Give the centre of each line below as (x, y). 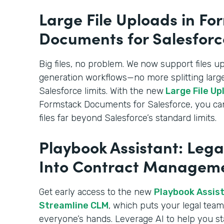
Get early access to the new (96, 192)
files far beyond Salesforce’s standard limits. (129, 118)
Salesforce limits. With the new (101, 91)
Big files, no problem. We (89, 64)
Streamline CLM (74, 205)
